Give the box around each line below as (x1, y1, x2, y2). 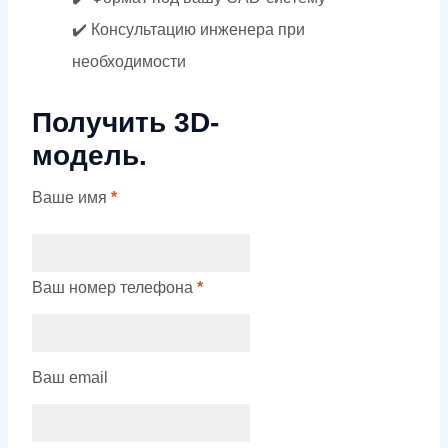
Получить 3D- (32, 106, 219, 138)
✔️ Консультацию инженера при (72, 20, 305, 38)
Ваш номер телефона (32, 278, 193, 296)
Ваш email (32, 368, 108, 386)
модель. (32, 139, 147, 171)
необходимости (72, 52, 186, 70)
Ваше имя (32, 188, 107, 206)
